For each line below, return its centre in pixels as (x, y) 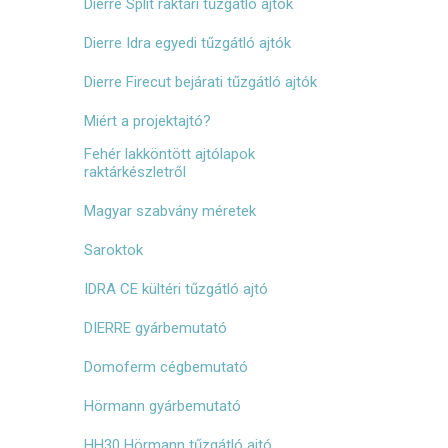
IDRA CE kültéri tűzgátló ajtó (175, 289)
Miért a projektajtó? (147, 121)
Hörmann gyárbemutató (162, 406)
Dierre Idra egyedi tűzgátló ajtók (187, 43)
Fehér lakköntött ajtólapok (169, 154)
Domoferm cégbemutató (165, 367)
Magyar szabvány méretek (169, 211)
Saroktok (113, 250)
